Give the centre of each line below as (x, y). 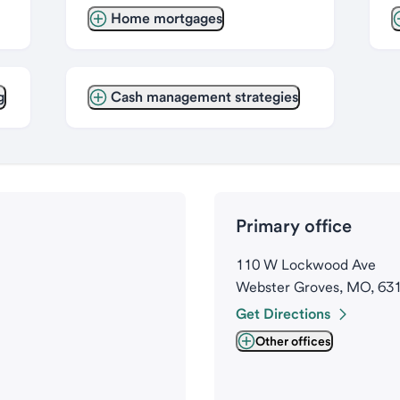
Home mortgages (166, 18)
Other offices (293, 341)
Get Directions (283, 314)
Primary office (294, 226)
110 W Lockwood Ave (306, 265)
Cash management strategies (204, 97)
